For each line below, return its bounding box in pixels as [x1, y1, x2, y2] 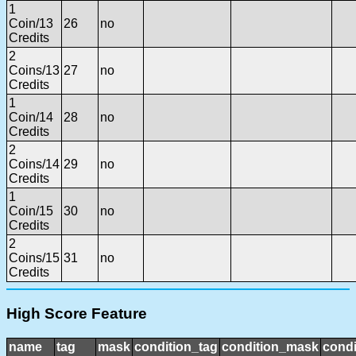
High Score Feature [6, 304, 147, 322]
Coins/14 [9, 157, 60, 172]
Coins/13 [9, 64, 60, 78]
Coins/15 [9, 251, 60, 265]
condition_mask [222, 339, 319, 354]
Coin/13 [9, 17, 53, 31]
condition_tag [134, 339, 218, 354]
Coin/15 [9, 204, 53, 219]
